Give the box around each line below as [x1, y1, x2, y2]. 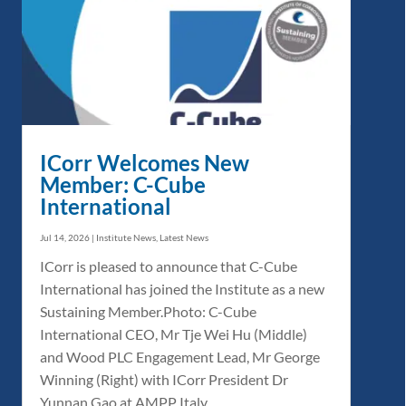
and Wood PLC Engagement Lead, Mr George [39, 347, 320, 365]
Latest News [159, 231, 208, 243]
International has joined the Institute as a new [39, 279, 324, 297]
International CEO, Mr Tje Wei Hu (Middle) [39, 324, 307, 343]
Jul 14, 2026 [39, 231, 90, 243]
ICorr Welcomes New [39, 149, 249, 176]
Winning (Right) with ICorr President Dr [39, 370, 288, 388]
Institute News [95, 231, 156, 243]
